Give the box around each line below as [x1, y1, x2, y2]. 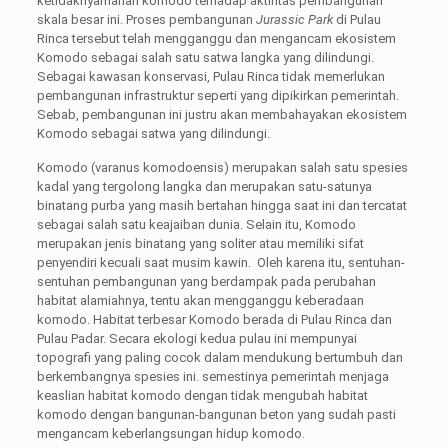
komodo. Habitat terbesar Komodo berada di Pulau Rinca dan [36, 311, 392, 327]
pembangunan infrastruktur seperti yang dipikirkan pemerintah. [36, 87, 399, 103]
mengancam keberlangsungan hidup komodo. [36, 425, 305, 441]
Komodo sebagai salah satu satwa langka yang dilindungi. [36, 49, 374, 65]
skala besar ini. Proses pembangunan [36, 11, 256, 27]
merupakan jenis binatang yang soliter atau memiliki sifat [36, 235, 364, 251]
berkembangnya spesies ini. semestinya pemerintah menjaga [36, 368, 389, 384]
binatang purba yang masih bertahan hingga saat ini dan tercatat [36, 197, 407, 213]
